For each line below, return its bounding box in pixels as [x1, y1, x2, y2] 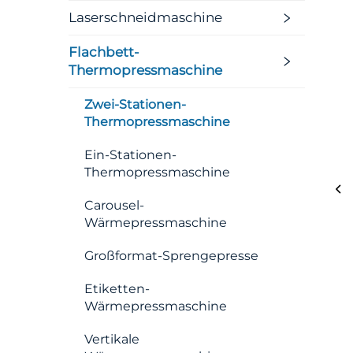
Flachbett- [69, 44, 139, 60]
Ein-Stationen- [84, 147, 176, 162]
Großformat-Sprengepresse [84, 248, 258, 263]
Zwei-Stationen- [84, 97, 186, 112]
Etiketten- [84, 281, 150, 296]
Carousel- [84, 198, 144, 213]
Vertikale [84, 332, 139, 347]
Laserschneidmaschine [69, 9, 222, 25]
